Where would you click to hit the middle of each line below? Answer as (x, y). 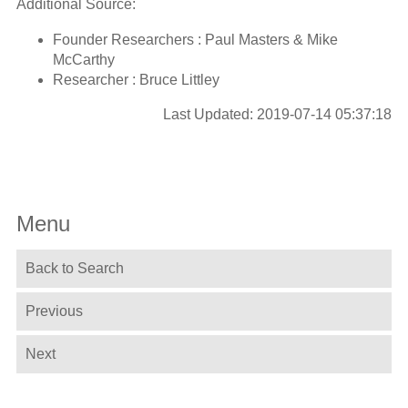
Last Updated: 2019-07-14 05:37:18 (278, 114)
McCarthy (83, 59)
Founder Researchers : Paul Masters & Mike (195, 39)
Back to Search (74, 269)
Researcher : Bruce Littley (136, 79)
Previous (54, 311)
